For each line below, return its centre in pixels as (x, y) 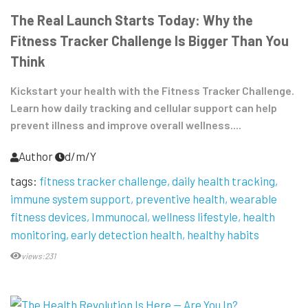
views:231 (38, 256)
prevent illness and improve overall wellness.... (126, 125)
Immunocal (119, 217)
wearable (253, 199)
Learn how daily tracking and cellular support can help (144, 108)
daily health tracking (223, 181)
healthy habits (223, 235)
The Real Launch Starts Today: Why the (132, 20)
